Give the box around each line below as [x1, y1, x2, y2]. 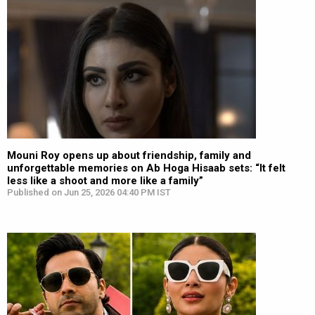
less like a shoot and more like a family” [7, 174, 203, 187]
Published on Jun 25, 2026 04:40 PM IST [7, 187, 171, 198]
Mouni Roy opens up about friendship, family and [7, 149, 251, 162]
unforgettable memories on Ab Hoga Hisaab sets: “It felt [7, 162, 285, 174]
